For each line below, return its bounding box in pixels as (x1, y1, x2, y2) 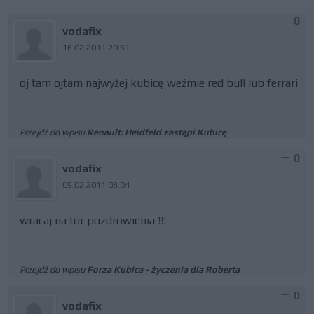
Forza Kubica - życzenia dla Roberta (87, 264, 240, 275)
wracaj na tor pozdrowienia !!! (20, 214, 166, 227)
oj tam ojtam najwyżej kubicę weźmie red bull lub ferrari (20, 76, 298, 90)
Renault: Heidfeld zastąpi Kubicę (87, 127, 226, 137)
